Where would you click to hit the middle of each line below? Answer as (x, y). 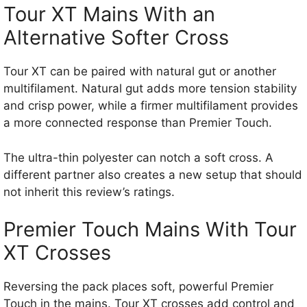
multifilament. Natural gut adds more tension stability (150, 89)
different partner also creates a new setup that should (153, 174)
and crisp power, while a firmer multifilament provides (151, 106)
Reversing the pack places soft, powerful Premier (138, 287)
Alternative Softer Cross (116, 38)
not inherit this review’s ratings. (89, 192)
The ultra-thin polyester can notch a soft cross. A (138, 157)
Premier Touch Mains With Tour (150, 230)
